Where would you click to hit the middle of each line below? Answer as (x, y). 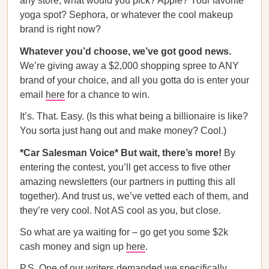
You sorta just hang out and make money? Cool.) (123, 131)
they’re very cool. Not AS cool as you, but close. (120, 210)
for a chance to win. (107, 95)
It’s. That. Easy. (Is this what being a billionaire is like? (134, 116)
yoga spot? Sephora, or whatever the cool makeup (126, 15)
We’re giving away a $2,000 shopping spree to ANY (129, 66)
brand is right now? (60, 29)
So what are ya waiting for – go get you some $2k (124, 232)
